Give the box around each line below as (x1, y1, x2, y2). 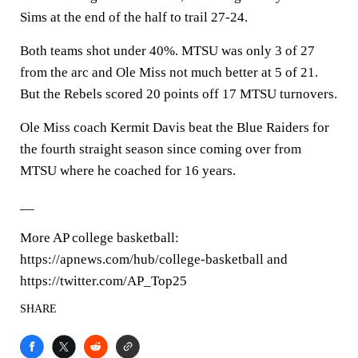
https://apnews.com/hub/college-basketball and (20, 252, 288, 267)
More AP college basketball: (20, 230, 179, 245)
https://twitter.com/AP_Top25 (20, 273, 187, 288)
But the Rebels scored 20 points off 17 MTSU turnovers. (20, 86, 337, 101)
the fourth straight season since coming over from (20, 141, 301, 157)
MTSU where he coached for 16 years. (20, 163, 236, 178)
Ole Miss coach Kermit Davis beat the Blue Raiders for (20, 120, 329, 135)
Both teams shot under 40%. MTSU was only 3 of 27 (20, 43, 315, 58)
